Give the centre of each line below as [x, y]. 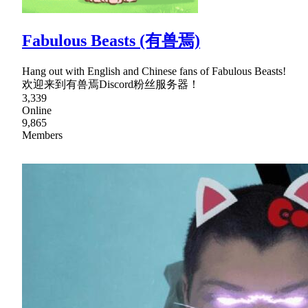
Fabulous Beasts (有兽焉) [111, 40]
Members [42, 135]
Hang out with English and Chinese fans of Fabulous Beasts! [154, 71]
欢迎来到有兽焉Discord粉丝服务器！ [111, 84]
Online [37, 110]
